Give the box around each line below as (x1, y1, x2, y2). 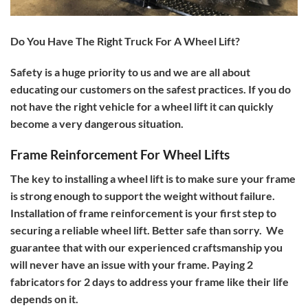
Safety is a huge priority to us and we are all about (10, 65, 250, 79)
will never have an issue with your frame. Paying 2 (10, 257, 253, 271)
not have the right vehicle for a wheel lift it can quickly (10, 100, 274, 113)
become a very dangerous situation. (10, 117, 184, 131)
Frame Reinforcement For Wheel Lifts (10, 146, 230, 163)
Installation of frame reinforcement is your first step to (10, 206, 276, 219)
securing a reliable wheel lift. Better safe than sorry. (10, 223, 264, 236)
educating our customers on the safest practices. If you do (10, 82, 291, 96)
